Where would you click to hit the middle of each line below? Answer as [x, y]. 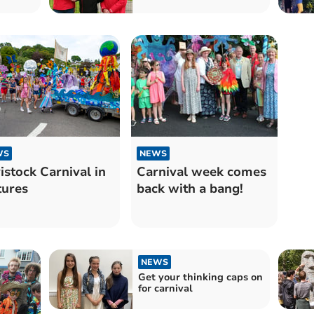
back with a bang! [190, 189]
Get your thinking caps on [200, 278]
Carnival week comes [201, 172]
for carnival [165, 289]
